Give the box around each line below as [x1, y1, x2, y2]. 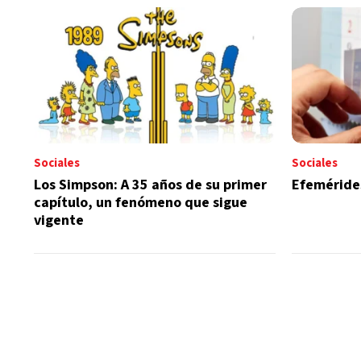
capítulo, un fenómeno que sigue [34, 192, 247, 213]
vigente [34, 210, 84, 230]
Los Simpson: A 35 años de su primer [34, 174, 267, 195]
